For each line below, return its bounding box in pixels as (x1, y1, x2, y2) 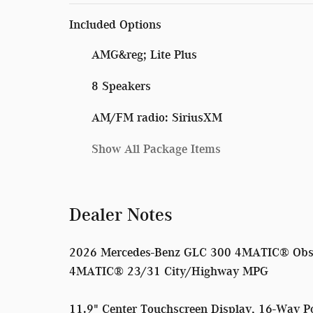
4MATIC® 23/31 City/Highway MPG (69, 263, 268, 278)
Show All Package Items (92, 141, 221, 156)
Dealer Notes (69, 203, 173, 225)
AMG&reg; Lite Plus (92, 47, 197, 61)
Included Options (69, 17, 161, 31)
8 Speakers (92, 78, 151, 93)
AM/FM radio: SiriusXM (92, 110, 222, 124)
